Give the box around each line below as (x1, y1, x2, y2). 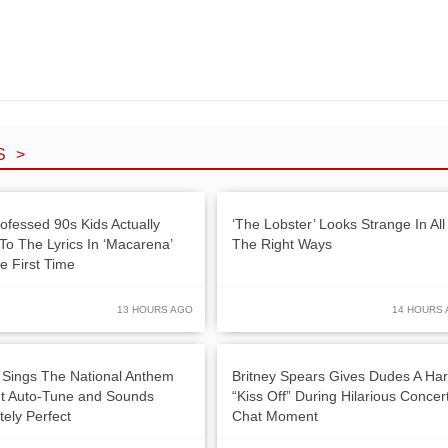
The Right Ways (232, 235, 332, 252)
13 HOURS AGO (117, 303, 193, 315)
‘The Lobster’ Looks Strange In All (232, 215, 445, 232)
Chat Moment (232, 407, 318, 424)
